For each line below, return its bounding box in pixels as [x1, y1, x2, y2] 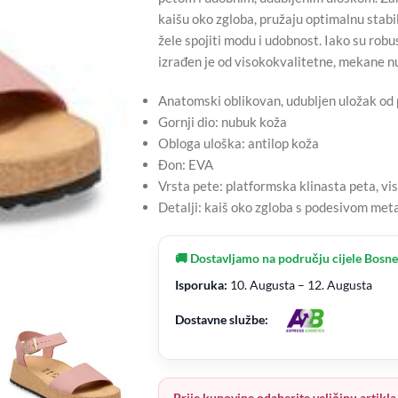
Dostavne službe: [174, 311, 268, 327]
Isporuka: [174, 277, 227, 293]
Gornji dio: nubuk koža [157, 114, 287, 131]
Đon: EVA [157, 156, 213, 173]
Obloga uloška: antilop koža [157, 135, 319, 152]
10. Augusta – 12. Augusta [227, 277, 372, 293]
